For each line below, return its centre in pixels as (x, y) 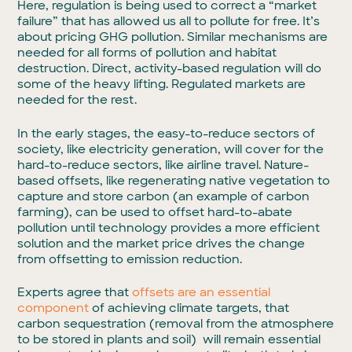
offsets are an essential (202, 292)
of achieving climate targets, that (189, 308)
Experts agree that (75, 292)
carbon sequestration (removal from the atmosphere (176, 324)
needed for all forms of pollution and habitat (147, 53)
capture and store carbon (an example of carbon (164, 196)
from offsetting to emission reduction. (130, 259)
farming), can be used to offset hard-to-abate (155, 212)
